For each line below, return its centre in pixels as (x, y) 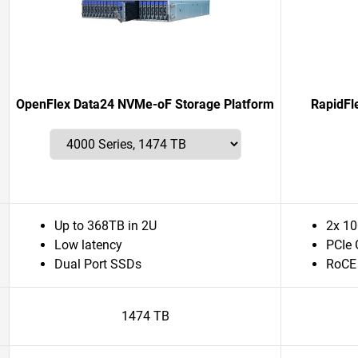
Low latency (88, 245)
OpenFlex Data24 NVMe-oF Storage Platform (145, 104)
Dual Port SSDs (98, 264)
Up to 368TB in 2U (105, 226)
